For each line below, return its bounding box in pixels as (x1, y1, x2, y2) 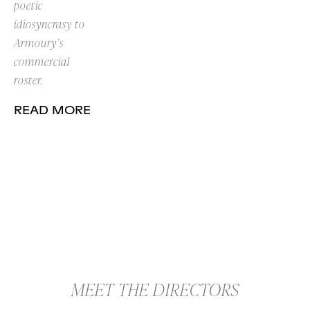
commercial (14, 53, 70, 69)
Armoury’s (14, 35, 64, 51)
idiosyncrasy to (14, 16, 85, 32)
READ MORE (14, 104, 91, 116)
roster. (14, 72, 43, 88)
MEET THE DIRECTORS (71, 277, 239, 301)
